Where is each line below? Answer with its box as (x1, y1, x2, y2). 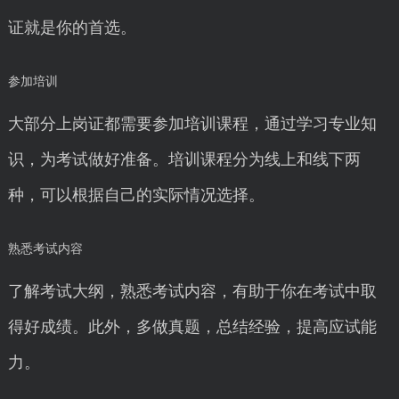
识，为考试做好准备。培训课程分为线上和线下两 (7, 151, 361, 168)
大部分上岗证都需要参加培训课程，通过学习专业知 (7, 115, 377, 133)
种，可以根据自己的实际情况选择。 (7, 186, 265, 204)
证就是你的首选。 (7, 19, 136, 37)
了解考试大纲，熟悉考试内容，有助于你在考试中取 (7, 282, 377, 300)
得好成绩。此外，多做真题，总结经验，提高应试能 (7, 318, 377, 336)
